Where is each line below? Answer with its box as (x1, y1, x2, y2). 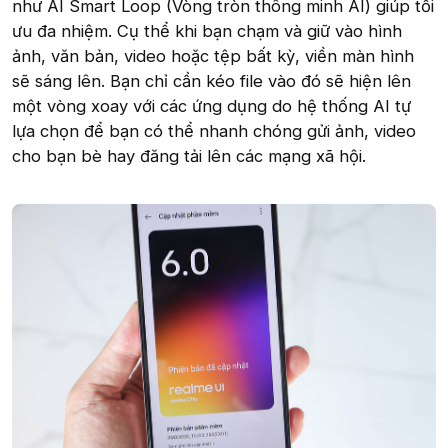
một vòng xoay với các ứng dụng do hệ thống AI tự (12, 95, 411, 116)
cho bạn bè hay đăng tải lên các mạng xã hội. (12, 145, 366, 166)
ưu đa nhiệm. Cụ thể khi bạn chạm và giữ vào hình (12, 20, 402, 41)
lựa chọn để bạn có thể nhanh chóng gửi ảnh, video (12, 120, 416, 141)
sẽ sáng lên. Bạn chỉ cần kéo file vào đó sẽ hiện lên (12, 70, 411, 91)
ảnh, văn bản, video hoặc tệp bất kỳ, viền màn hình (12, 45, 414, 66)
